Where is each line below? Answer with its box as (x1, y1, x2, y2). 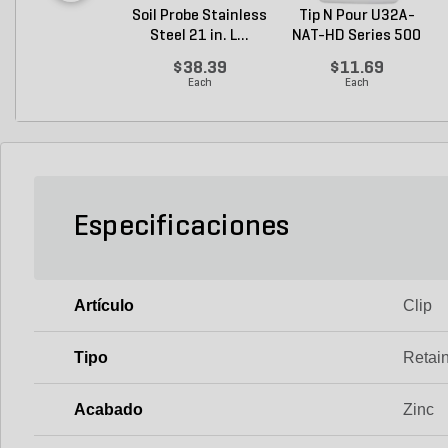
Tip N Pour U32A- (298, 7, 415, 24)
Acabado (74, 400, 143, 418)
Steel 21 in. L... (150, 27, 249, 44)
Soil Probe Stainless (132, 7, 267, 24)
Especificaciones (74, 211, 290, 243)
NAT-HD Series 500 (292, 27, 421, 44)
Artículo (74, 296, 134, 314)
